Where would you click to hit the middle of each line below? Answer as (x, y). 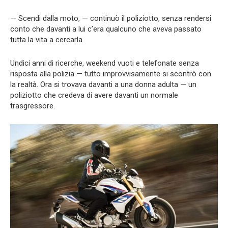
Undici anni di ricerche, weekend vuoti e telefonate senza (105, 63)
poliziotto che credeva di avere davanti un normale (94, 95)
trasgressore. (33, 106)
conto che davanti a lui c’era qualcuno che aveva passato (106, 29)
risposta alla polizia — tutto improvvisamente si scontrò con (111, 74)
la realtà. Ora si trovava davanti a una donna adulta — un (103, 84)
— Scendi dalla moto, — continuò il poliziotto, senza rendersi (111, 18)
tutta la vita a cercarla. (47, 39)
